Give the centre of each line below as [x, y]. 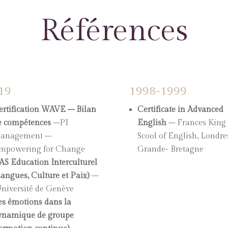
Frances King [201, 123]
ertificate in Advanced [183, 109]
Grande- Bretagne [170, 149]
